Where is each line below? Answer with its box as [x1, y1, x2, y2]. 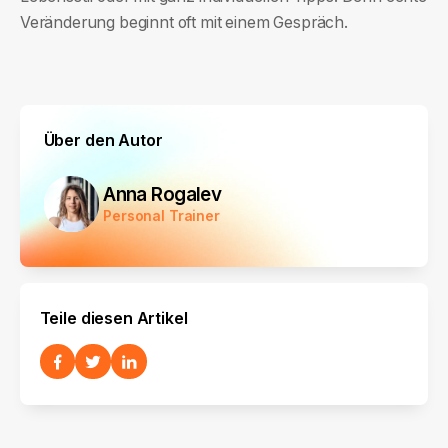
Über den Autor [43, 131, 163, 151]
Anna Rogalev [103, 182, 222, 206]
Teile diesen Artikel [39, 308, 188, 328]
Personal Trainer [103, 207, 220, 224]
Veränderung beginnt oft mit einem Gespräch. [19, 12, 349, 32]
